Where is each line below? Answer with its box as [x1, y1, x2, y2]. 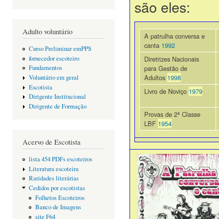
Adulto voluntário [22, 26, 72, 36]
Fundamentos [28, 64, 62, 72]
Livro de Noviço [144, 87, 189, 96]
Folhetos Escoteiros [35, 193, 85, 202]
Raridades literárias [28, 174, 79, 183]
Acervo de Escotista [22, 136, 81, 147]
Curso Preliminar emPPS [28, 44, 91, 53]
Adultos [144, 73, 167, 83]
